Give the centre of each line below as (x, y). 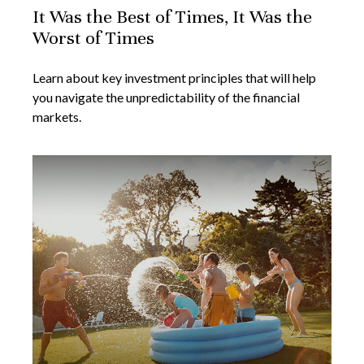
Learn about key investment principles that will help (174, 78)
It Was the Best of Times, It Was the (172, 17)
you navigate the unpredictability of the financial (166, 97)
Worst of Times (93, 38)
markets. (57, 117)
